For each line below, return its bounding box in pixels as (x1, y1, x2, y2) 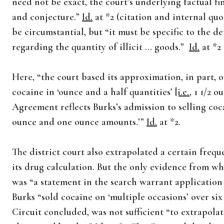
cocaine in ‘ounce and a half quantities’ (12, 86, 175, 98)
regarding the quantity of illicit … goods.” (12, 41, 189, 53)
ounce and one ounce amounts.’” (12, 116, 146, 128)
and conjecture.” (12, 11, 82, 23)
